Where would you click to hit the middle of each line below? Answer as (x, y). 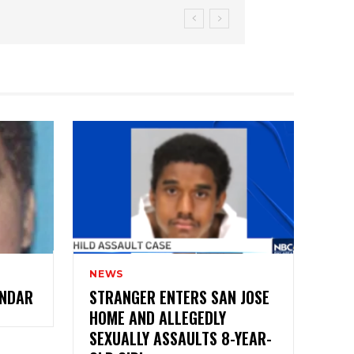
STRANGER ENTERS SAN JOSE (179, 298)
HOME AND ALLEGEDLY (158, 318)
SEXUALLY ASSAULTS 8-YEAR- (181, 339)
